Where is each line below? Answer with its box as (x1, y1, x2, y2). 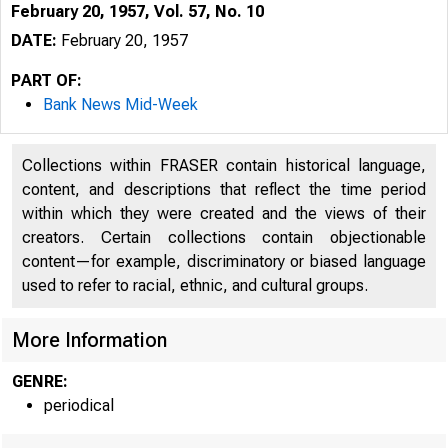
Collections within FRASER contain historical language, (22, 156, 426, 175)
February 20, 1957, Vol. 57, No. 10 (11, 2, 264, 21)
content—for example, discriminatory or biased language (22, 252, 426, 271)
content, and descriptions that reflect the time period (22, 180, 426, 199)
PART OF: (11, 71, 82, 90)
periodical (44, 396, 114, 415)
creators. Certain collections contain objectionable (22, 228, 426, 247)
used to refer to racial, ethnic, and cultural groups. (22, 276, 368, 295)
